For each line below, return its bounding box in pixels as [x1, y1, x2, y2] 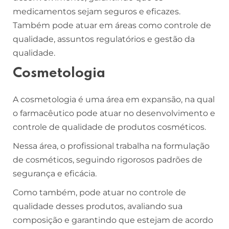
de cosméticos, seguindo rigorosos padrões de [13, 154, 202, 165]
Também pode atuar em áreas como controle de [13, 20, 211, 30]
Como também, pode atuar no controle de [13, 187, 186, 197]
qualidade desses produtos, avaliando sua [13, 201, 182, 211]
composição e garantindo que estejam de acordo [13, 215, 213, 225]
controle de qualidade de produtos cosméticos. [13, 122, 208, 132]
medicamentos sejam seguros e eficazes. [13, 6, 180, 16]
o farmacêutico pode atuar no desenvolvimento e [13, 108, 215, 118]
